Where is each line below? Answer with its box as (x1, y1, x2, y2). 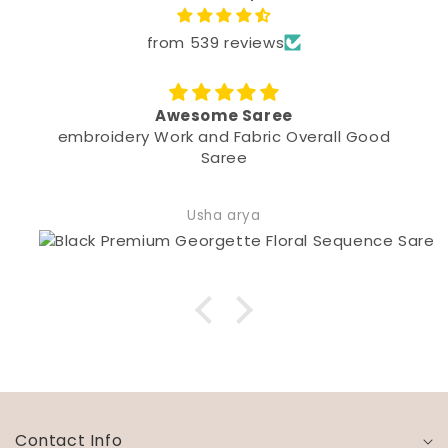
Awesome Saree (62, 105, 201, 126)
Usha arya (95, 206, 169, 225)
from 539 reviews (146, 32, 285, 53)
